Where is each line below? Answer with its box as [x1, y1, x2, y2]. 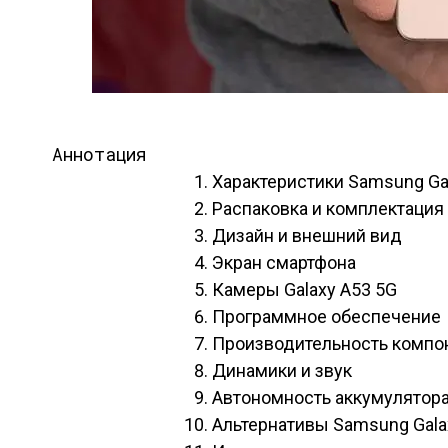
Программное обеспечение [212, 306, 441, 327]
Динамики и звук [212, 360, 352, 381]
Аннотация [52, 142, 147, 166]
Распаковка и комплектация [212, 198, 444, 219]
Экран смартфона [212, 252, 356, 273]
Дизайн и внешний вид [212, 225, 402, 246]
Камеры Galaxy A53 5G [212, 279, 397, 300]
